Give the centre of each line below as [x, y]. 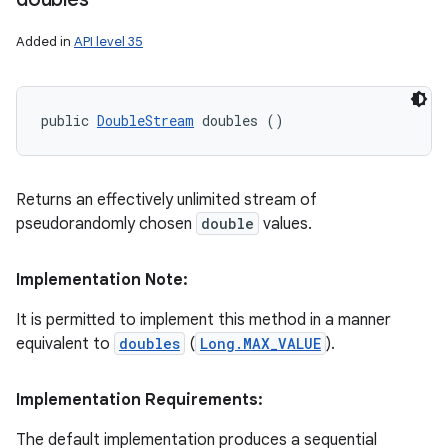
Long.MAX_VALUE [260, 343]
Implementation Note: [102, 279]
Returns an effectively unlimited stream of [166, 199]
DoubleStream [145, 120]
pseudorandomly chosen [106, 223]
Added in [45, 41]
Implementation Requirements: [139, 399]
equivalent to [65, 343]
